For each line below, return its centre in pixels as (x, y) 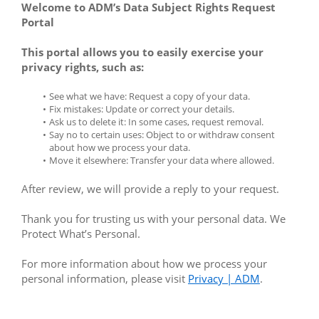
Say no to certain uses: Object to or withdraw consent (162, 135)
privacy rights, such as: (83, 67)
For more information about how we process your (144, 263)
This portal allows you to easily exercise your (142, 52)
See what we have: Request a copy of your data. (149, 96)
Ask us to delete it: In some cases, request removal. (156, 122)
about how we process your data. (120, 147)
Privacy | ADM (224, 278)
